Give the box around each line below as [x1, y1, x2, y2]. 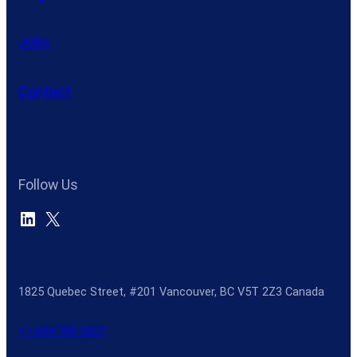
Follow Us [18, 175, 78, 193]
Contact [18, 83, 71, 100]
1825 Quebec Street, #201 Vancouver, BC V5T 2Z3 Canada [18, 285, 324, 300]
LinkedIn [18, 206, 29, 229]
